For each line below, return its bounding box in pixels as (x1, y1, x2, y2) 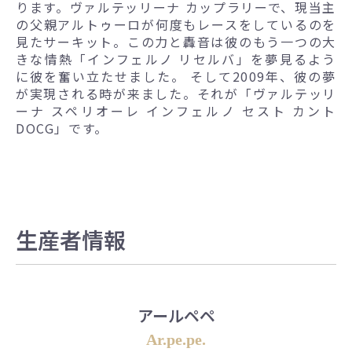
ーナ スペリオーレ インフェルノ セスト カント (16, 101, 336, 120)
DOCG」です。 (16, 118, 108, 137)
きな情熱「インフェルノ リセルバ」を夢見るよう (16, 49, 336, 68)
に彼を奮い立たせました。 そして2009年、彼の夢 (16, 66, 336, 86)
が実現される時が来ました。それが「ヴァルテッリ (16, 83, 336, 103)
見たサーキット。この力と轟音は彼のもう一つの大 (16, 31, 336, 51)
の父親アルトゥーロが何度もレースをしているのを (16, 14, 336, 34)
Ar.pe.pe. (146, 330, 206, 348)
